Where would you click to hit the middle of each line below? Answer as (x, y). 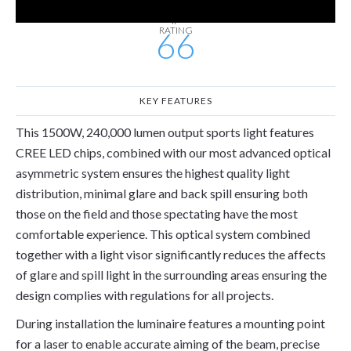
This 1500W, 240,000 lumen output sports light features (165, 132)
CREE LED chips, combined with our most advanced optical (173, 152)
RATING (175, 30)
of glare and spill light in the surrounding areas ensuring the (171, 275)
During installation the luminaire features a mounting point (170, 323)
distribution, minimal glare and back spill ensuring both (162, 193)
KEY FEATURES (175, 101)
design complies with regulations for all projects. (145, 295)
